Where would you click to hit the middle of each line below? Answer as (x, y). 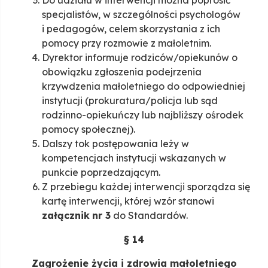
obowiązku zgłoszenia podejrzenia (122, 72)
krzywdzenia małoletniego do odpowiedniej (144, 86)
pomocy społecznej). (89, 130)
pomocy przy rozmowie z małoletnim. (127, 43)
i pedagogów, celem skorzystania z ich (131, 29)
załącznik (66, 216)
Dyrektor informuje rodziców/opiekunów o (140, 58)
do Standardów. (149, 216)
